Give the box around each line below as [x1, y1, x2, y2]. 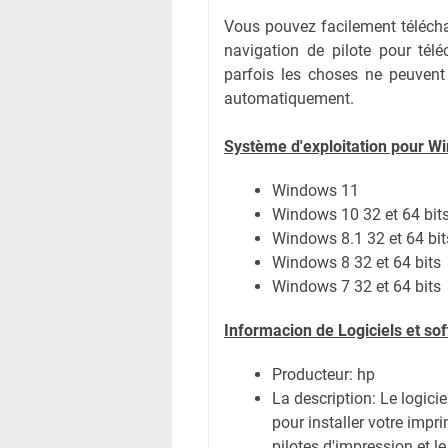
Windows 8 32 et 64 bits [272, 253, 441, 272]
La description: [272, 389, 380, 408]
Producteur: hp [272, 365, 375, 384]
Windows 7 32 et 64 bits [272, 277, 441, 296]
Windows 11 [272, 181, 359, 200]
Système [224, 137, 287, 156]
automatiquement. [224, 89, 354, 108]
